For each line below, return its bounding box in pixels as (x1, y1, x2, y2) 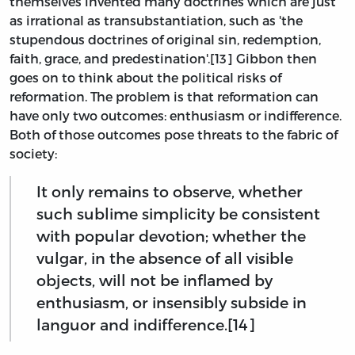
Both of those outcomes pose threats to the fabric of (10, 126, 338, 142)
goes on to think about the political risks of (10, 69, 281, 85)
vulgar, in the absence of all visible (36, 249, 293, 268)
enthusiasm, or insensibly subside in (36, 293, 307, 312)
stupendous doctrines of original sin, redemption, (10, 31, 321, 47)
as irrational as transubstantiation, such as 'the (10, 12, 303, 28)
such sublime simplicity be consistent (36, 204, 320, 223)
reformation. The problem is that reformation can (10, 88, 319, 104)
